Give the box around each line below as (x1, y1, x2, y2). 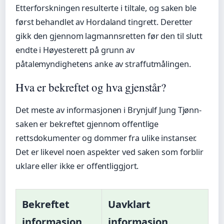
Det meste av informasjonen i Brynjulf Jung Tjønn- (15, 104, 202, 115)
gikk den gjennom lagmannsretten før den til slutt (15, 30, 203, 41)
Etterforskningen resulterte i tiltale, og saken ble (15, 2, 196, 13)
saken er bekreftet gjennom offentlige (15, 118, 159, 129)
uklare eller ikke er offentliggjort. (15, 160, 139, 171)
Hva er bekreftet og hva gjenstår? (15, 79, 166, 94)
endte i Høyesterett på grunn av (15, 44, 134, 55)
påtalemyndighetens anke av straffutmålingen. (15, 58, 191, 69)
